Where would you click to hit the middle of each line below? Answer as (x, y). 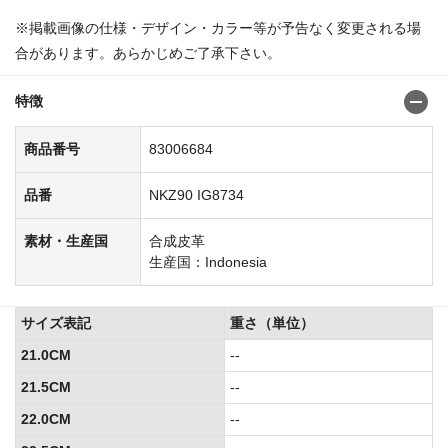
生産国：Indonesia (208, 262)
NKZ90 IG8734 (196, 195)
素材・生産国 (66, 241)
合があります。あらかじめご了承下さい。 (148, 53)
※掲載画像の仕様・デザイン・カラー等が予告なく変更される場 (218, 28)
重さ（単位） (272, 323)
